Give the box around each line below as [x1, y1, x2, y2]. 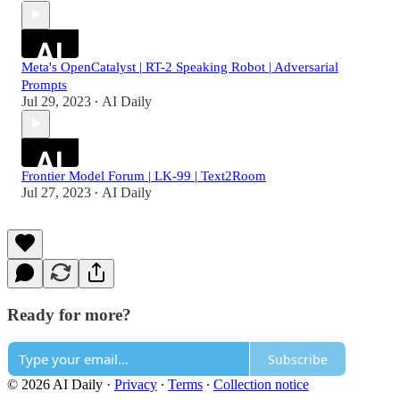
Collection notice [213, 377, 309, 393]
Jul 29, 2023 [21, 93, 91, 109]
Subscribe [268, 350, 328, 368]
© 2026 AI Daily [7, 377, 103, 393]
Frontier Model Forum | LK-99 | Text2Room [21, 168, 266, 183]
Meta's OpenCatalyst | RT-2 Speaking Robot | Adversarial [21, 59, 338, 74]
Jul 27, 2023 [21, 184, 91, 200]
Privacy [114, 377, 157, 393]
